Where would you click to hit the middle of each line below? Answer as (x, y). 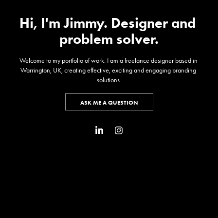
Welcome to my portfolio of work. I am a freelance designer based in (108, 60)
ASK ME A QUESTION (109, 102)
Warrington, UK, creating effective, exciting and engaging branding (108, 70)
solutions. (109, 80)
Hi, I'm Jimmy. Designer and (107, 23)
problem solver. (109, 39)
